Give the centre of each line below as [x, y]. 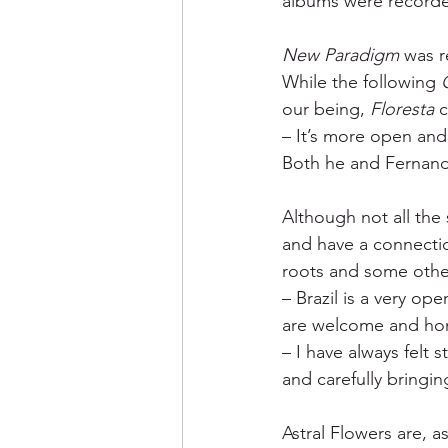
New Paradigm [343, 55]
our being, [323, 109]
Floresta [399, 109]
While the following [361, 82]
